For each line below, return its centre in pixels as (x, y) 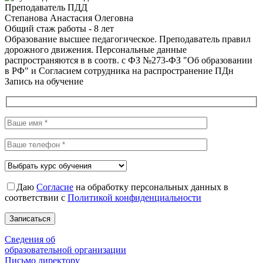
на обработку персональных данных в (151, 187)
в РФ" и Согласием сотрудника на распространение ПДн (119, 70)
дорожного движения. (49, 49)
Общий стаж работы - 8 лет (59, 28)
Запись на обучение (44, 81)
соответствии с (36, 198)
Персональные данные (140, 49)
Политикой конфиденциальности (134, 198)
